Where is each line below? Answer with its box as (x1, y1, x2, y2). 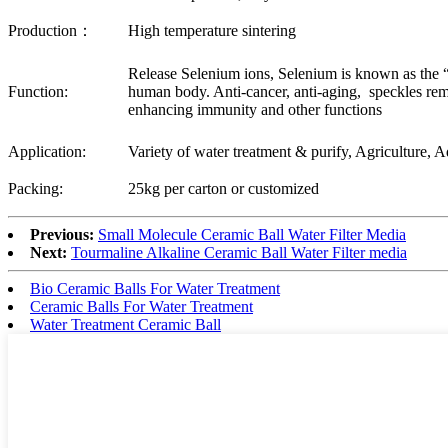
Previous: (30, 225, 94, 243)
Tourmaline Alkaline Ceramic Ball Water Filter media (71, 243, 407, 261)
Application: (8, 142, 86, 160)
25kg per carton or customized (128, 179, 319, 197)
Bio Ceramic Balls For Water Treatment (30, 279, 280, 297)
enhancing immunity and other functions (128, 100, 382, 118)
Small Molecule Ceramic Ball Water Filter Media (98, 225, 406, 243)
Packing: (8, 179, 63, 197)
